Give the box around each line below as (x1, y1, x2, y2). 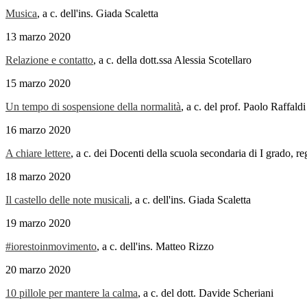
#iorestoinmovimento (5, 241, 97, 253)
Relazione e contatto (5, 54, 93, 66)
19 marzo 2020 (5, 217, 71, 230)
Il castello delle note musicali (5, 194, 130, 206)
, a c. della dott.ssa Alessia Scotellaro (93, 54, 254, 66)
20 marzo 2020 (5, 264, 71, 276)
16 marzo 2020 (5, 124, 71, 136)
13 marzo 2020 (5, 31, 71, 43)
